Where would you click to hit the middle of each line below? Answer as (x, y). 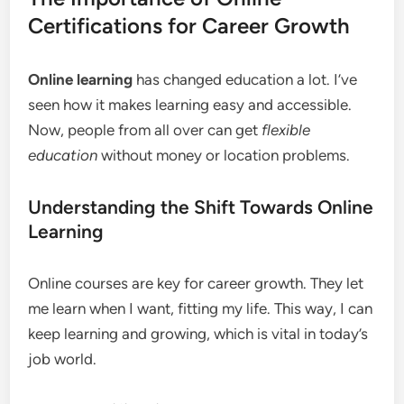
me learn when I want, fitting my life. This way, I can (201, 308)
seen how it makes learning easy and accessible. (190, 105)
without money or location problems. (224, 155)
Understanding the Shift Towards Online (201, 207)
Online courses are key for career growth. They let (196, 283)
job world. (63, 359)
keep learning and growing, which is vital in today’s (198, 334)
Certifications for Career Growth (189, 26)
